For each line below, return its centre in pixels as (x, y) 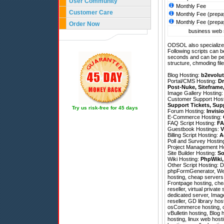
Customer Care (91, 12)
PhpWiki (211, 159)
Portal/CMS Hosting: (193, 81)
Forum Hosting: (187, 111)
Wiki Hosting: (184, 159)
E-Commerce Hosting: (195, 117)
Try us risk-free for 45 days (105, 108)
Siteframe (210, 87)
